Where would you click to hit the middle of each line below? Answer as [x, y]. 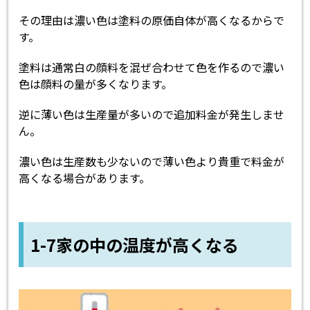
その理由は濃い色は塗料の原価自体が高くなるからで [152, 20]
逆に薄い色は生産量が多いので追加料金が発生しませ [152, 115]
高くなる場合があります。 [85, 178]
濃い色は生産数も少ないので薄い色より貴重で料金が [152, 162]
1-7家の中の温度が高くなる [135, 245]
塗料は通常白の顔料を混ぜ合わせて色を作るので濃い [152, 67]
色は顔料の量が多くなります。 [96, 84]
